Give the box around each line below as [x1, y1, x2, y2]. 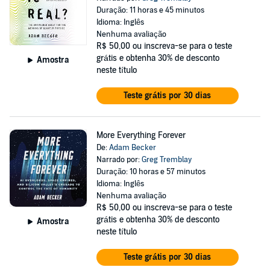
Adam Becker [108, 143, 156, 152]
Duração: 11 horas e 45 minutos [96, 5, 204, 15]
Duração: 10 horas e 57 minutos [96, 167, 206, 177]
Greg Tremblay [141, 155, 192, 165]
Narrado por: [96, 155, 142, 165]
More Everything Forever [96, 130, 186, 140]
